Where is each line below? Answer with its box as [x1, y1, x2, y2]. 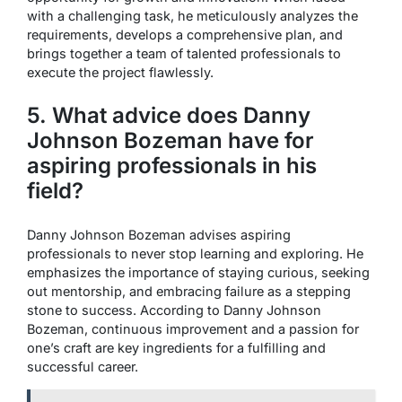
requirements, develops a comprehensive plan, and [27, 26, 343, 42]
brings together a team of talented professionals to [27, 45, 341, 61]
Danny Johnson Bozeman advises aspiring [27, 226, 291, 242]
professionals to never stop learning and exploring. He [27, 245, 363, 261]
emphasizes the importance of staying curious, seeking [27, 264, 370, 280]
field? [27, 177, 83, 204]
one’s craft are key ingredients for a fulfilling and [27, 339, 326, 355]
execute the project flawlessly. [27, 64, 214, 80]
